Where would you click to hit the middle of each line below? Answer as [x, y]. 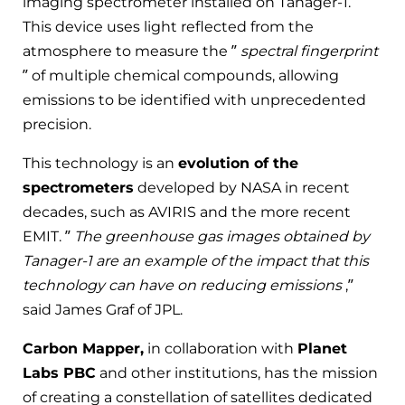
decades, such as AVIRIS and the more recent [187, 212]
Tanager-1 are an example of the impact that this [196, 260]
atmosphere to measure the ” [132, 51]
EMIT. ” [48, 236]
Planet [322, 348]
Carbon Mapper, [83, 348]
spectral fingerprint [309, 51]
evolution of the [238, 163]
